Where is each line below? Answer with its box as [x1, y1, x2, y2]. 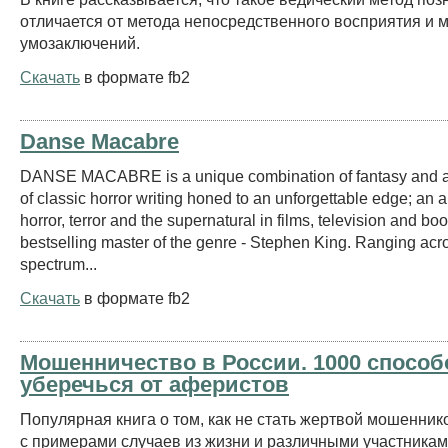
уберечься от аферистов [20, 371, 289, 397]
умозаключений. [20, 33, 140, 52]
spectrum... [20, 254, 97, 273]
